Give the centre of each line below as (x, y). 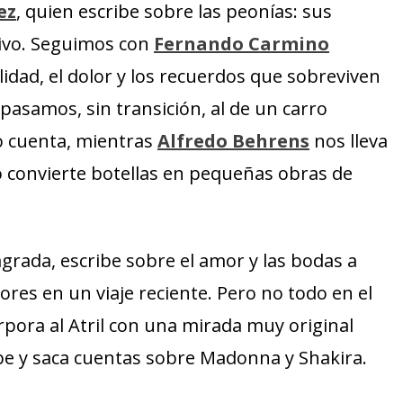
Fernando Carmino (242, 44)
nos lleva (349, 141)
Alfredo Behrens (233, 141)
